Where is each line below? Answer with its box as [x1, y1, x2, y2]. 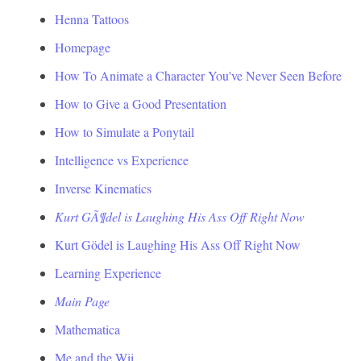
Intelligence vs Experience [55, 151, 189, 168]
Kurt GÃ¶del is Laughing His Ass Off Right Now [55, 207, 305, 225]
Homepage [55, 38, 110, 56]
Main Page [55, 292, 110, 309]
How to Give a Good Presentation [55, 94, 226, 112]
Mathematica [55, 320, 120, 338]
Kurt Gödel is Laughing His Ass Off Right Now [55, 235, 301, 253]
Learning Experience [55, 263, 161, 281]
